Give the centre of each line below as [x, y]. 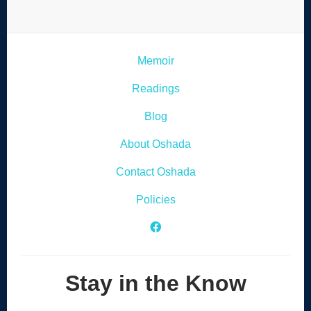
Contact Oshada [155, 172]
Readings [155, 89]
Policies [155, 200]
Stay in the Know [155, 283]
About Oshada [155, 144]
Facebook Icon [197, 227]
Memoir [155, 61]
